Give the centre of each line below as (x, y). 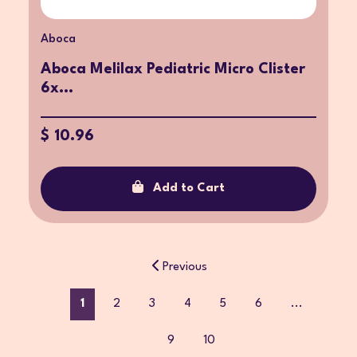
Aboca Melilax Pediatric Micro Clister (173, 69)
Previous (185, 267)
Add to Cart (189, 188)
